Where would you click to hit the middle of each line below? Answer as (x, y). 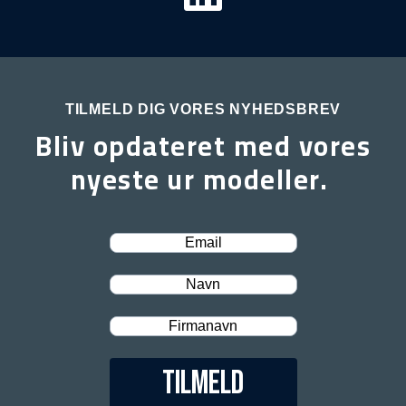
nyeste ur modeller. (203, 179)
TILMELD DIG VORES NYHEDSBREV (203, 109)
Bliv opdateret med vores (203, 146)
